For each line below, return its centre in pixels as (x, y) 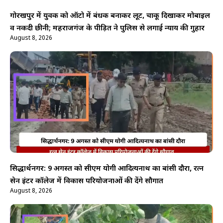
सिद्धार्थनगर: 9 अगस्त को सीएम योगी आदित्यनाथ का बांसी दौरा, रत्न (107, 169)
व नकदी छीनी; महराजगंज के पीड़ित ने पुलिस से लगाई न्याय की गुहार (107, 29)
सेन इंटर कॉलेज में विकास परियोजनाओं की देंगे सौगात (87, 182)
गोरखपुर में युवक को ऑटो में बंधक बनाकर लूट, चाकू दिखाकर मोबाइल (110, 16)
